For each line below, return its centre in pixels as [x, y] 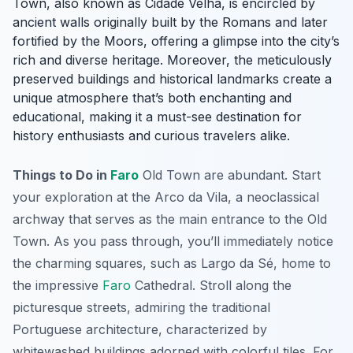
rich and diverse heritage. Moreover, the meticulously [172, 60]
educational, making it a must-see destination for [157, 117]
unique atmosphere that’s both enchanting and [152, 98]
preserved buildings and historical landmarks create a [172, 79]
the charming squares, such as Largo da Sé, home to [172, 264]
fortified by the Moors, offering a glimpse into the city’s [176, 41]
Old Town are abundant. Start [230, 175]
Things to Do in [61, 175]
